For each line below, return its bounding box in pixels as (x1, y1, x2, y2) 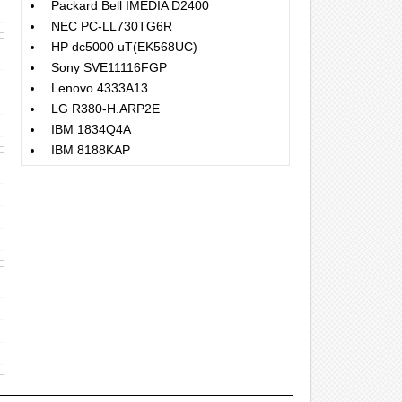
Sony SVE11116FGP (51, 60, 167, 74)
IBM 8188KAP (51, 143, 130, 157)
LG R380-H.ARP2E (51, 101, 160, 116)
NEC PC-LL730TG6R (51, 19, 172, 33)
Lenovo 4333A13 (51, 81, 148, 95)
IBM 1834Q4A (51, 122, 131, 136)
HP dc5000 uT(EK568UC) (51, 39, 197, 54)
